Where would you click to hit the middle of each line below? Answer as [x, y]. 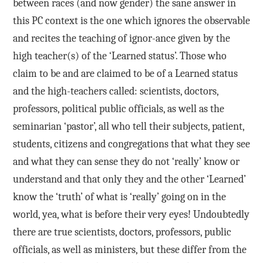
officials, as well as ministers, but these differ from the [129, 250]
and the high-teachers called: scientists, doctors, [115, 92]
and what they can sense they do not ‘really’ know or [126, 162]
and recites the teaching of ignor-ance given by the [121, 39]
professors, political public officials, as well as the [118, 109]
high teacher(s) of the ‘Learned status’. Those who [119, 56]
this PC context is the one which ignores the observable [131, 21]
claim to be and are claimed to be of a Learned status [125, 74]
